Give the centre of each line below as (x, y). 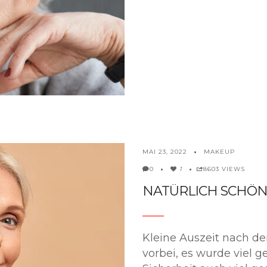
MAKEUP (219, 151)
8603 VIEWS (224, 169)
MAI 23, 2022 (165, 151)
